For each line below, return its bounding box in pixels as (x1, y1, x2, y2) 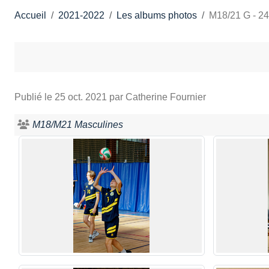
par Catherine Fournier (107, 91, 206, 102)
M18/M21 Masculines (32, 119, 123, 130)
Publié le (14, 91, 55, 102)
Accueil (14, 10, 46, 20)
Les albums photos (116, 10, 197, 20)
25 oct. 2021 (55, 91, 107, 102)
